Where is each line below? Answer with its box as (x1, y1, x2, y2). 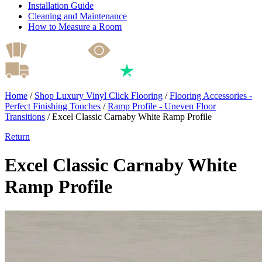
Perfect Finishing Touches (5, 101, 101, 111)
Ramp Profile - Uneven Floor (108, 101, 216, 111)
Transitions (5, 111, 45, 122)
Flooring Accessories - (170, 90, 252, 101)
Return (5, 131, 30, 142)
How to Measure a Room (28, 21, 122, 32)
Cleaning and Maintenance (28, 11, 127, 21)
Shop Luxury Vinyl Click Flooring (35, 90, 163, 101)
